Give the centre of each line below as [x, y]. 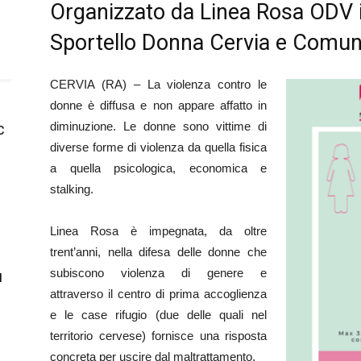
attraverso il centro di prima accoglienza [158, 294]
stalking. [72, 189]
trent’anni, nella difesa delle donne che [158, 252]
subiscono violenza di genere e [158, 273]
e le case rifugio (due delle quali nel [158, 315]
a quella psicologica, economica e [158, 168]
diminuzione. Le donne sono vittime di [158, 126]
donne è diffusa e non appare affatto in [158, 105]
